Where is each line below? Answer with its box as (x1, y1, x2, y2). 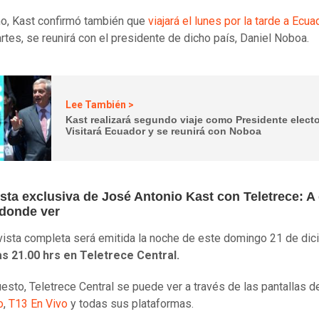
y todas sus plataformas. (68, 296, 194, 310)
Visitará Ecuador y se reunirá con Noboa (66, 125, 262, 137)
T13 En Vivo (9, 296, 68, 310)
